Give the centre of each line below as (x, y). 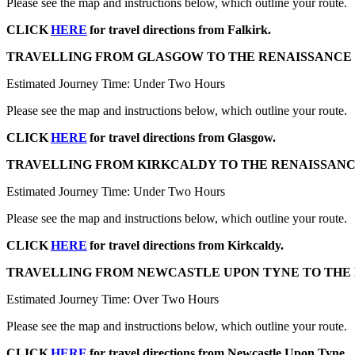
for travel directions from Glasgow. (181, 137)
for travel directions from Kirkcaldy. (185, 245)
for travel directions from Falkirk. (179, 29)
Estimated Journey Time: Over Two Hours (113, 299)
